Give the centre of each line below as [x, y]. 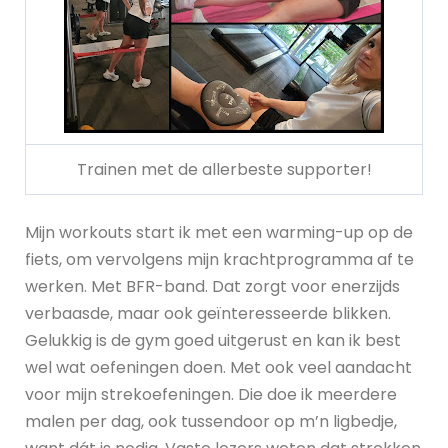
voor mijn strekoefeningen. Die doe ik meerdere [211, 395]
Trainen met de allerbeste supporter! [224, 170]
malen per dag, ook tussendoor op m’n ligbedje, [211, 422]
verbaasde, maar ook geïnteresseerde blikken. [208, 314]
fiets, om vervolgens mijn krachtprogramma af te [219, 260]
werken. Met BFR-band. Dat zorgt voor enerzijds [212, 287]
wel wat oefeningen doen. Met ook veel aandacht [218, 368]
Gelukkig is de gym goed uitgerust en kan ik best [213, 341]
